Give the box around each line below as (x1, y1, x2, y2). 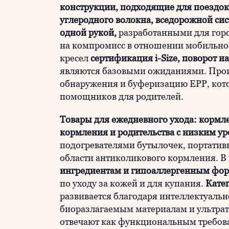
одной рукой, (60, 27, 117, 38)
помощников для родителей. (60, 91, 184, 102)
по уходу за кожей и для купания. (60, 178, 205, 189)
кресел (60, 53, 90, 63)
